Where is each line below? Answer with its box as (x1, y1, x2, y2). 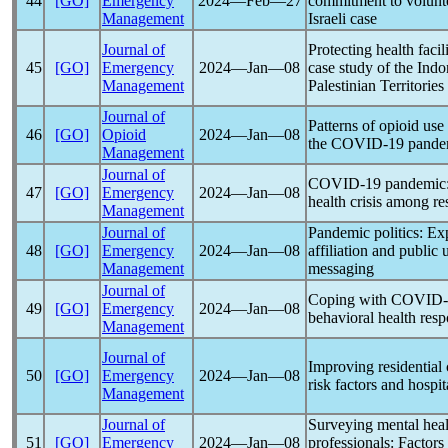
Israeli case (308, 10, 377, 27)
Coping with (308, 291, 391, 308)
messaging (308, 260, 374, 277)
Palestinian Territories (308, 77, 444, 94)
